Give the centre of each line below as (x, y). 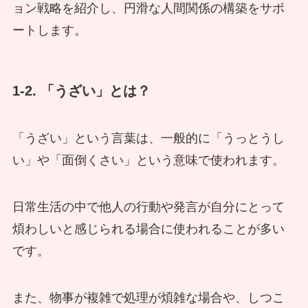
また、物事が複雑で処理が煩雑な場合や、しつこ (148, 297)
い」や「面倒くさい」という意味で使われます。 (148, 161)
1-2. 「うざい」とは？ (81, 90)
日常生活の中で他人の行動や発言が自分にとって (148, 207)
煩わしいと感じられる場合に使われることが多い (148, 229)
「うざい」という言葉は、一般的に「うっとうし (148, 139)
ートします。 (49, 30)
